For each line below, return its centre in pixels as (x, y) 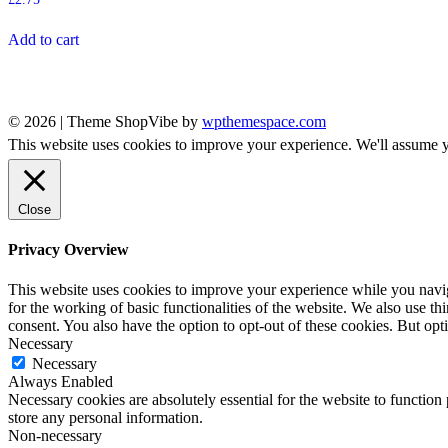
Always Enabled (60, 381)
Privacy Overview (68, 250)
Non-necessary (55, 435)
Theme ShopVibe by (134, 122)
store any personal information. (105, 417)
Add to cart (43, 40)
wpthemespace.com (264, 122)
